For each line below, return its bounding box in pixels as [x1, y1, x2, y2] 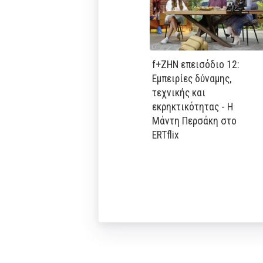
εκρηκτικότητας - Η [151, 100, 233, 113]
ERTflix [151, 129, 179, 141]
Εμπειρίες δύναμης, [151, 72, 231, 85]
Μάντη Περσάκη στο [151, 114, 237, 127]
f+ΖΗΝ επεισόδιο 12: [151, 58, 239, 70]
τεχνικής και [151, 86, 205, 99]
